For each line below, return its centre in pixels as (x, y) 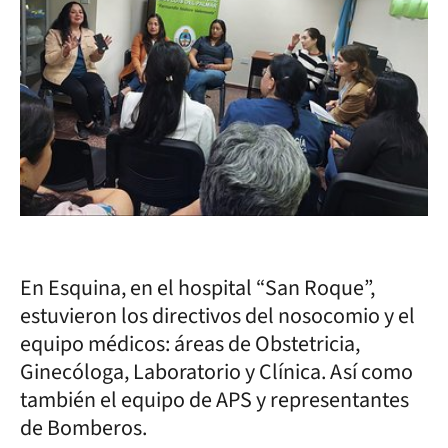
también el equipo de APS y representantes (214, 400)
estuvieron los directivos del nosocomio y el (217, 316)
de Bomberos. (83, 428)
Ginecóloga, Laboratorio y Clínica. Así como (216, 372)
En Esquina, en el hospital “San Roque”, (197, 288)
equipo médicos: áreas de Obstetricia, (190, 344)
